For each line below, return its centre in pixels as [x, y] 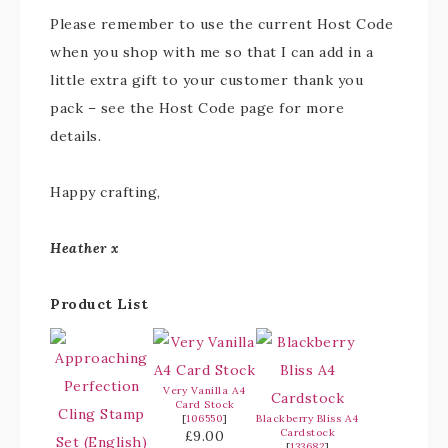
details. [75, 136]
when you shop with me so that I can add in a [211, 52]
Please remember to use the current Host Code [221, 24]
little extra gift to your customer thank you [206, 80]
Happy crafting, [105, 192]
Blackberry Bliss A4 [307, 419]
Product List [99, 304]
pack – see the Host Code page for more [197, 108]
